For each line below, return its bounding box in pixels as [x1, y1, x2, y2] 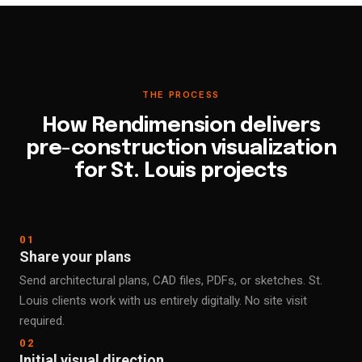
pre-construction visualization [25, 138, 337, 159]
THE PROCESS [141, 89, 221, 100]
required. [19, 314, 65, 328]
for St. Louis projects [74, 161, 288, 182]
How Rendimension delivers [41, 116, 321, 137]
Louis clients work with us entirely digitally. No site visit [19, 293, 307, 308]
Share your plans [19, 248, 131, 265]
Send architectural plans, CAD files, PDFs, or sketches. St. [19, 273, 322, 288]
